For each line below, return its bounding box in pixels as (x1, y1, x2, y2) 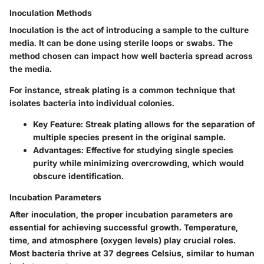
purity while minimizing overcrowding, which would (33, 157, 244, 168)
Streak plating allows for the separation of (83, 118, 255, 129)
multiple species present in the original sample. (33, 131, 226, 142)
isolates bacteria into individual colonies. (9, 97, 174, 108)
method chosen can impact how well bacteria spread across (9, 50, 253, 61)
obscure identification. (33, 170, 124, 181)
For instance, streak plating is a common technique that (9, 84, 235, 95)
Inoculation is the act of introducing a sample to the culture (9, 24, 249, 35)
